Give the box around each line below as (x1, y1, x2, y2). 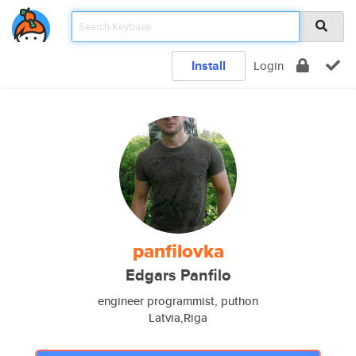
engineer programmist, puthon (98, 292, 258, 309)
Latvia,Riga (149, 309, 207, 326)
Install (192, 56, 226, 75)
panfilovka (132, 237, 224, 265)
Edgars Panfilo (126, 264, 230, 287)
